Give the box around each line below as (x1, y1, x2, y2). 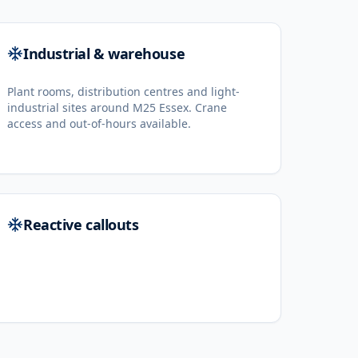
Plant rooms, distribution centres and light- (7, 84, 240, 99)
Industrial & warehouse (23, 44, 185, 63)
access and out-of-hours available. (7, 116, 191, 131)
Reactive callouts (23, 215, 139, 234)
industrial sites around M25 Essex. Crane (7, 100, 227, 115)
